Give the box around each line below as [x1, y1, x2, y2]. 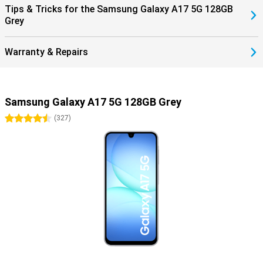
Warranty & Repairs [5, 46, 88, 58]
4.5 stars [28, 114, 62, 123]
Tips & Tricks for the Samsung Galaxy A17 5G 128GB [5, 4, 233, 15]
